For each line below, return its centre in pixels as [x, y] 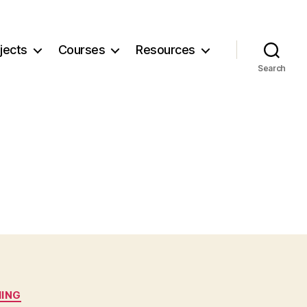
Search [272, 68]
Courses [82, 50]
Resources [165, 50]
